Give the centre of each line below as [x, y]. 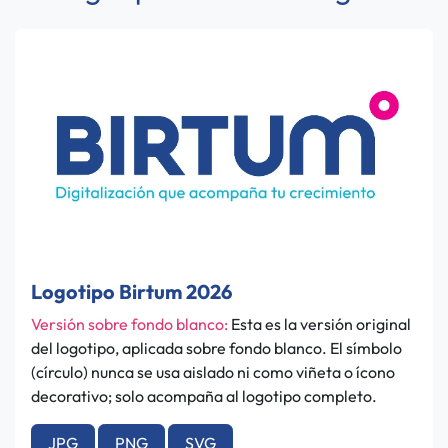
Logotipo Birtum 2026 [131, 292]
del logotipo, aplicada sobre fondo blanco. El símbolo [216, 348]
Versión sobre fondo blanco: [131, 324]
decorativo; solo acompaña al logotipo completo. [204, 396]
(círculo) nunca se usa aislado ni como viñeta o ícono [213, 372]
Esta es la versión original [321, 324]
